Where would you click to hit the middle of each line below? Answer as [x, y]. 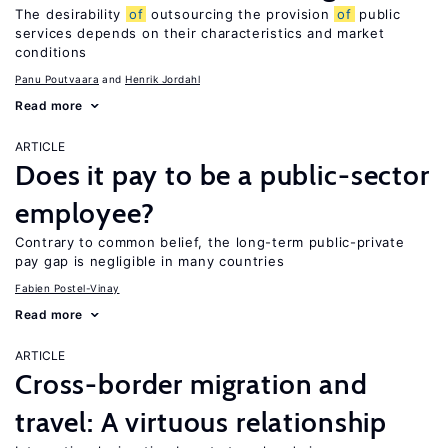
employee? [85, 213]
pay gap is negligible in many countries [150, 261]
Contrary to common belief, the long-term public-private [210, 242]
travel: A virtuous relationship [201, 422]
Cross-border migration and [191, 384]
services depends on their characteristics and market [200, 33]
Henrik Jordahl [162, 79]
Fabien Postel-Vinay [67, 288]
